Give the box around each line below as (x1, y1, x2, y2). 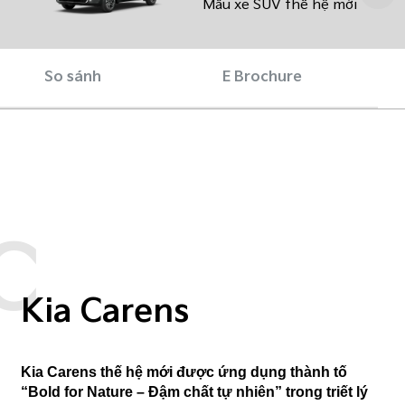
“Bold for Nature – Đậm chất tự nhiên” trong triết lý (21, 383, 369, 400)
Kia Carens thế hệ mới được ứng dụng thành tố (21, 363, 348, 380)
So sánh (43, 68, 101, 86)
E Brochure (221, 68, 302, 86)
